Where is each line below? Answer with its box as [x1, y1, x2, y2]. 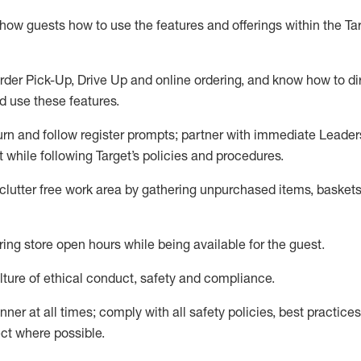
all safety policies [169, 304, 272, 320]
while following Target [6, 147, 131, 164]
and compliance [176, 270, 272, 286]
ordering [194, 72, 241, 88]
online [156, 72, 194, 88]
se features [52, 93, 116, 109]
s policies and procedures [133, 147, 280, 164]
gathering [142, 181, 197, 197]
